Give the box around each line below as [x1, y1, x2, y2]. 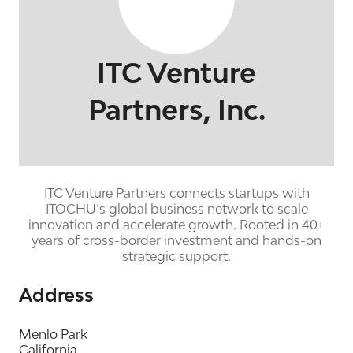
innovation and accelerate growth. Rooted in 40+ [28, 217, 325, 233]
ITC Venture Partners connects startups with [43, 185, 310, 202]
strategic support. [122, 248, 231, 265]
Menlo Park [19, 326, 87, 343]
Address [19, 284, 94, 307]
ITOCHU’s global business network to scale [45, 201, 308, 217]
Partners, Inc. [87, 93, 266, 127]
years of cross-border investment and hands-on [32, 232, 321, 249]
